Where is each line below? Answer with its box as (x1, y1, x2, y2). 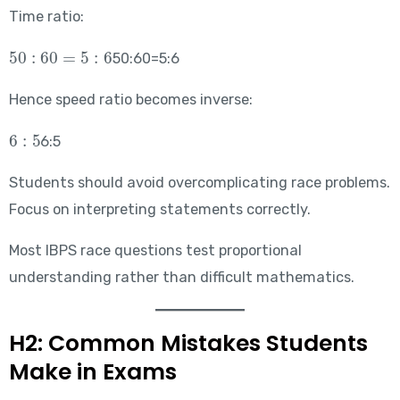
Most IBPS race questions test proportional (8, 242, 302, 260)
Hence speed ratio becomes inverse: (8, 91, 253, 109)
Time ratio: (8, 8, 84, 26)
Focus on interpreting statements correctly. (8, 200, 311, 218)
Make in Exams (8, 356, 177, 388)
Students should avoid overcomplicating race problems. (8, 173, 390, 191)
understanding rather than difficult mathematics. (8, 269, 354, 287)
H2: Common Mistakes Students (8, 328, 368, 360)
